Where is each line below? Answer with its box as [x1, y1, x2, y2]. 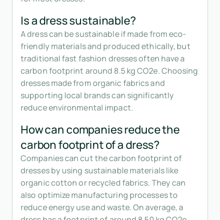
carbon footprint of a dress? [21, 137, 160, 153]
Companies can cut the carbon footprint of [21, 153, 182, 164]
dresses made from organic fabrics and [21, 78, 165, 89]
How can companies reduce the [21, 122, 180, 137]
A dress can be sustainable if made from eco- [21, 28, 187, 40]
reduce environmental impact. [21, 102, 133, 113]
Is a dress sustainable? [21, 13, 136, 28]
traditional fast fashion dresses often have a [21, 53, 185, 64]
